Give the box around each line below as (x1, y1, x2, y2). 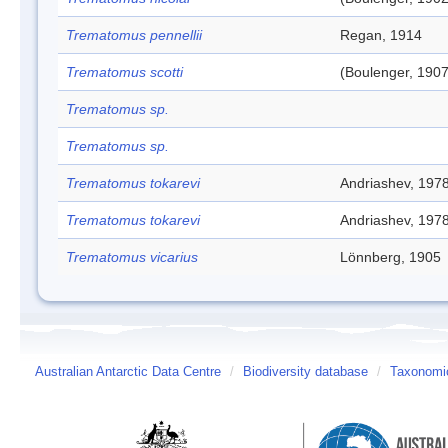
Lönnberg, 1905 (340, 249, 441, 265)
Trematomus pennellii (66, 27, 202, 43)
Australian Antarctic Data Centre (35, 365, 221, 379)
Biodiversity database (243, 365, 368, 379)
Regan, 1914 (340, 27, 422, 43)
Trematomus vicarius (66, 249, 198, 265)
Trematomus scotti (66, 64, 183, 80)
